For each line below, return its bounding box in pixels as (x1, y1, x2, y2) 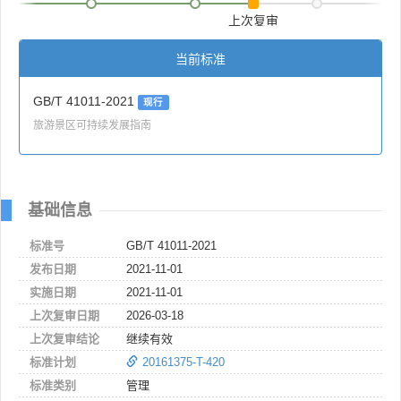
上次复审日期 (30, 308, 99, 322)
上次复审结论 (30, 331, 99, 346)
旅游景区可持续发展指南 (33, 115, 151, 132)
